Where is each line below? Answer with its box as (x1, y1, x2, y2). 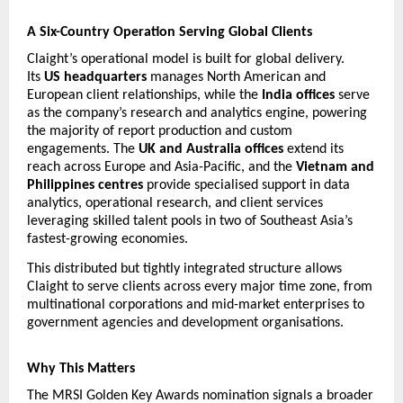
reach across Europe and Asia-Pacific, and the (27, 159, 296, 175)
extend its (283, 141, 344, 157)
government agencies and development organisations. (27, 315, 344, 330)
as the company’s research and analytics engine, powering (27, 105, 367, 121)
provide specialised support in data (143, 177, 350, 193)
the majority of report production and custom (27, 123, 292, 139)
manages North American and (147, 69, 326, 85)
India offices (262, 87, 335, 103)
